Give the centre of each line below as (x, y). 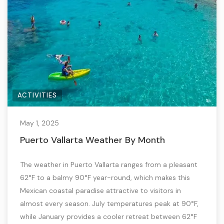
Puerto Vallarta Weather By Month (92, 140)
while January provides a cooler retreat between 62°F (108, 216)
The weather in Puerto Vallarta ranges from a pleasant (109, 164)
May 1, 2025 (39, 123)
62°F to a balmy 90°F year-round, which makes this (105, 177)
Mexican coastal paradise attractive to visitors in (100, 190)
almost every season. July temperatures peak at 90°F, (109, 203)
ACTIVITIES (37, 95)
